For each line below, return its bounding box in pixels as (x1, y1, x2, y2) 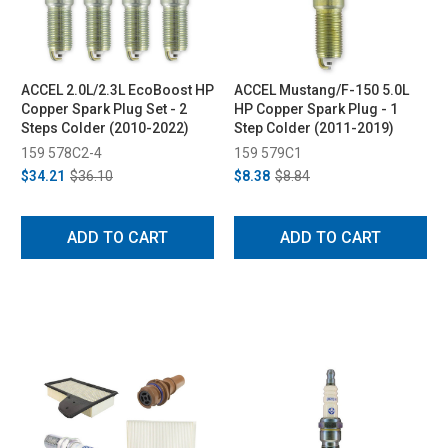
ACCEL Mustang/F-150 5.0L (234, 81, 409, 98)
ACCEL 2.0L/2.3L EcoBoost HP (21, 81, 214, 98)
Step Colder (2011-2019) (234, 119, 394, 136)
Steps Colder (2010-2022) (21, 119, 189, 136)
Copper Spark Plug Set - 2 (21, 100, 187, 117)
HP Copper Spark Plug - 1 (234, 100, 398, 117)
